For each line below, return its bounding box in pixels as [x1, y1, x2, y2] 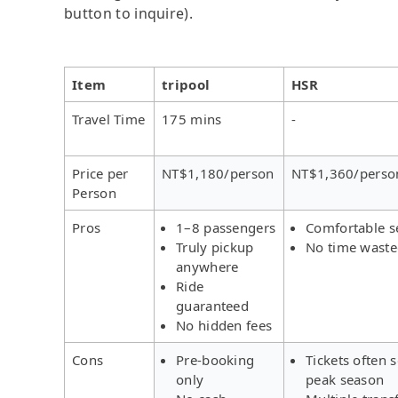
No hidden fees [176, 315, 273, 334]
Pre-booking [176, 350, 255, 369]
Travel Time [72, 109, 146, 128]
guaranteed [176, 296, 250, 314]
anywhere [176, 257, 239, 275]
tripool [162, 75, 211, 93]
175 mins [162, 109, 222, 128]
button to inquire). [64, 3, 194, 23]
